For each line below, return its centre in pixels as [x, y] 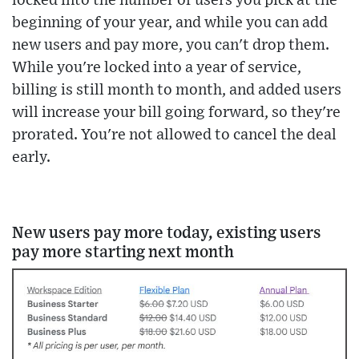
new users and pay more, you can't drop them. [171, 45]
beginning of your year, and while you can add [170, 22]
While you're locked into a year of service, [157, 67]
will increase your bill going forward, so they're [176, 112]
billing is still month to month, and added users [177, 90]
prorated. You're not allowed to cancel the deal [174, 135]
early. [31, 157]
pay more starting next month [123, 252]
